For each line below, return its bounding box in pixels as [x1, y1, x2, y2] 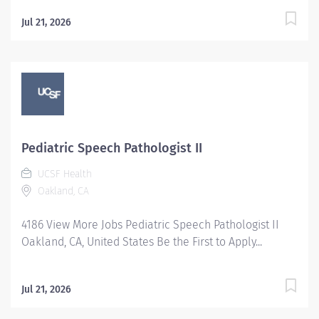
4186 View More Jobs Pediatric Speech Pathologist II [21, 218, 279, 231]
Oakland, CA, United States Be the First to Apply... [21, 235, 262, 249]
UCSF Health [35, 168, 92, 180]
